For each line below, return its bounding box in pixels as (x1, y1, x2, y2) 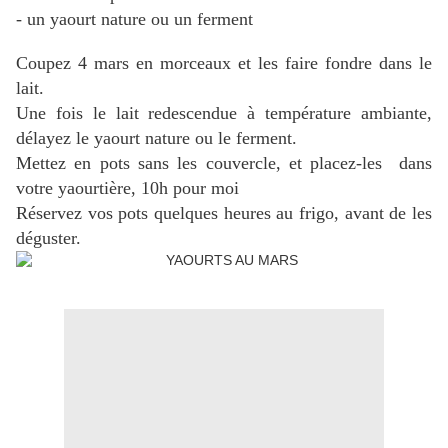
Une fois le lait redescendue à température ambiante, (16, 103, 432, 124)
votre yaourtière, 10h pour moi (16, 178, 239, 199)
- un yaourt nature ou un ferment (16, 9, 253, 30)
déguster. (16, 228, 81, 249)
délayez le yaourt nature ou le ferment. (16, 128, 297, 149)
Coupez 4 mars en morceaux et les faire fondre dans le (16, 53, 432, 74)
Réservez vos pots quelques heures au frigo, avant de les (16, 203, 432, 224)
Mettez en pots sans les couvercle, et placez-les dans (16, 153, 432, 174)
